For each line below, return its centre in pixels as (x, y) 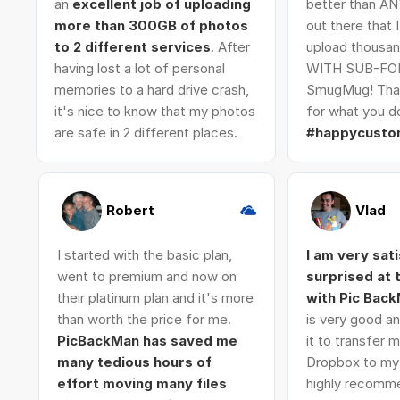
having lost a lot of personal (139, 68)
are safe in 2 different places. (146, 133)
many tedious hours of (134, 362)
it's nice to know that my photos (154, 111)
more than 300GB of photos (151, 25)
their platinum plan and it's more (155, 298)
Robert (130, 210)
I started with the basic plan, (144, 255)
